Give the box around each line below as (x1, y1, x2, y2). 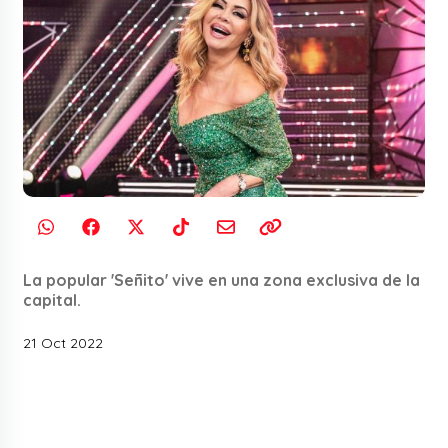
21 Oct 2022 (23, 333, 104, 352)
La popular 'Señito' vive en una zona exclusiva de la (23, 269, 421, 290)
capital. (23, 289, 82, 310)
